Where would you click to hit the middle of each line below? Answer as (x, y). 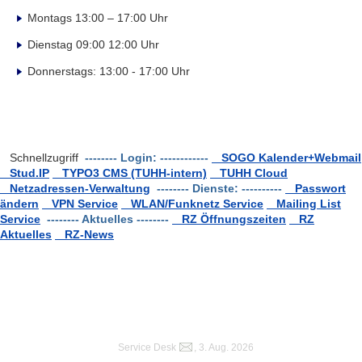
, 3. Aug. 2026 (223, 347)
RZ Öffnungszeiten (229, 219)
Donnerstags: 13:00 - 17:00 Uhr (109, 71)
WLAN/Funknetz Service (192, 203)
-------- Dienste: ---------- (219, 188)
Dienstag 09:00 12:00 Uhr (94, 44)
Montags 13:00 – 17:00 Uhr (98, 17)
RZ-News (84, 234)
